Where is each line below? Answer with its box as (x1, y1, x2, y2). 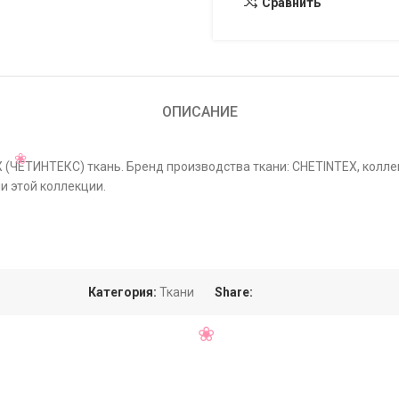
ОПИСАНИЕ (161, 103, 238, 120)
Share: (215, 285, 253, 299)
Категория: (88, 285, 157, 299)
